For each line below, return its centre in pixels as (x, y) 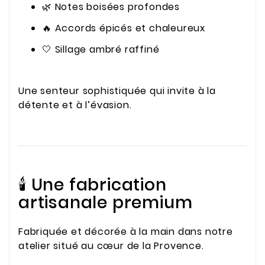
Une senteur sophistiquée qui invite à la (117, 91)
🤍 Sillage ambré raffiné (101, 49)
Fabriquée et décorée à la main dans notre (126, 232)
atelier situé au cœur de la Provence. (111, 246)
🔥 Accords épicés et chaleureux (124, 28)
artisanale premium (106, 202)
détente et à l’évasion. (75, 105)
